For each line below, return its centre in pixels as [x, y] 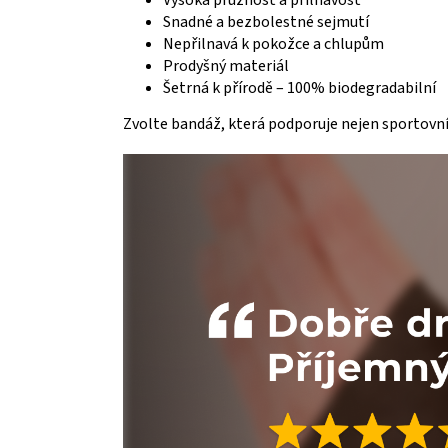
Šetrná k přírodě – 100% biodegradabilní [299, 88]
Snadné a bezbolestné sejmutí [266, 22]
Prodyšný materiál [226, 66]
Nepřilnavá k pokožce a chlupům [273, 44]
